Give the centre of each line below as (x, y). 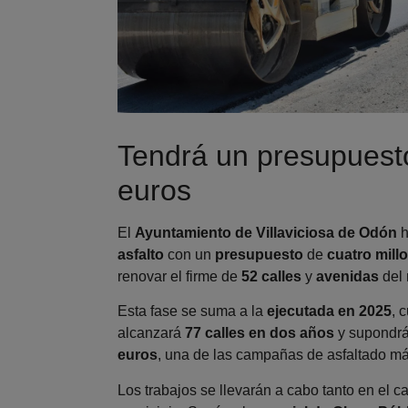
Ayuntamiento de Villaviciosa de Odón (266, 232)
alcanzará (152, 333)
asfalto (141, 254)
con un (190, 254)
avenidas (350, 276)
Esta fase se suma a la (193, 311)
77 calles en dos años (260, 333)
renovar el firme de (180, 276)
